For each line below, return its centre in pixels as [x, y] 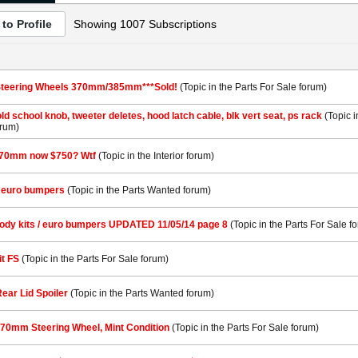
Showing [97, 24]
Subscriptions [181, 24]
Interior [169, 156]
